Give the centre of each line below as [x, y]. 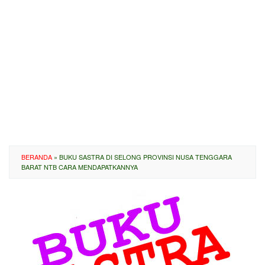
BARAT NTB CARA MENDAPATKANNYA [80, 167]
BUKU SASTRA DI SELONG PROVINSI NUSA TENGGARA [146, 157]
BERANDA [37, 157]
